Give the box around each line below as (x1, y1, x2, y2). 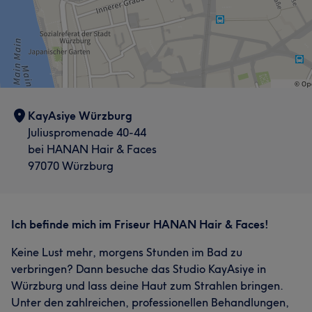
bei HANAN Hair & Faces (28, 141, 157, 156)
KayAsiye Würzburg (28, 108, 132, 123)
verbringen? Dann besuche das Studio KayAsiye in (11, 261, 266, 276)
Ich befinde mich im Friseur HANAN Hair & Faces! (11, 217, 269, 231)
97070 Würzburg (28, 158, 114, 173)
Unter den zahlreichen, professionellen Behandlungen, (11, 295, 289, 309)
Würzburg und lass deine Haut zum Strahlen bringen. (11, 278, 283, 292)
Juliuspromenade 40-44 (28, 125, 146, 139)
